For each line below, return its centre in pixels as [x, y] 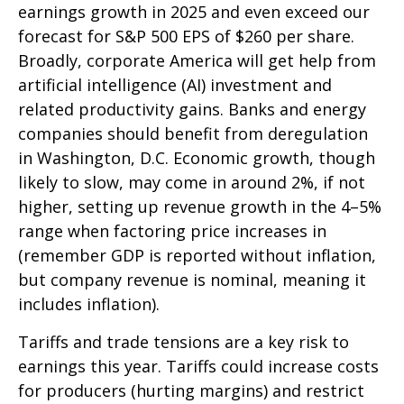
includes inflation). [89, 304]
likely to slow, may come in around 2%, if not [192, 183]
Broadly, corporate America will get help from [197, 61]
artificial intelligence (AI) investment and [175, 85]
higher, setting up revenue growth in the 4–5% [200, 207]
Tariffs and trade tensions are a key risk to [184, 342]
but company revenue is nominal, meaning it [192, 280]
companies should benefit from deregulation [193, 134]
